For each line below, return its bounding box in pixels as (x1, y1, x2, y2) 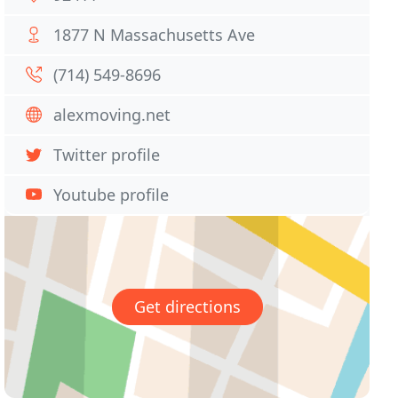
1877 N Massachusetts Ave (53, 24, 256, 45)
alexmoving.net (53, 104, 171, 125)
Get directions (133, 296, 241, 318)
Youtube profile (53, 184, 170, 205)
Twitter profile (53, 144, 161, 165)
